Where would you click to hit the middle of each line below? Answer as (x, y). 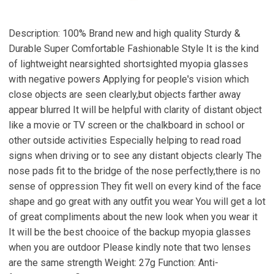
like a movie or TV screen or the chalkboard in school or (127, 125)
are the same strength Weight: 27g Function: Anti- (113, 263)
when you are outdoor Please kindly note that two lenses (130, 247)
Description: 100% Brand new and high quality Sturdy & (124, 33)
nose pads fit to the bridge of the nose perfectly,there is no (135, 171)
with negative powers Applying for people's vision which (129, 79)
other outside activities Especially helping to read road (125, 140)
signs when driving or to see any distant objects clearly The (135, 156)
